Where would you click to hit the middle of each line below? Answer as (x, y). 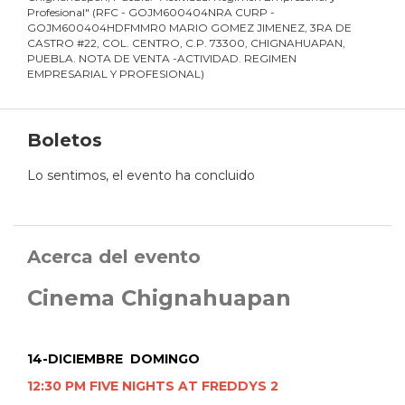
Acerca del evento (114, 257)
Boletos (65, 141)
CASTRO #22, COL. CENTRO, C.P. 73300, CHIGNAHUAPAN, (186, 43)
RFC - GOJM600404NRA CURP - (185, 13)
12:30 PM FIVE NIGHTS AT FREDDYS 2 (153, 386)
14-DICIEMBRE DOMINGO (115, 359)
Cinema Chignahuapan (159, 298)
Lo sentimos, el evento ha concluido (141, 176)
